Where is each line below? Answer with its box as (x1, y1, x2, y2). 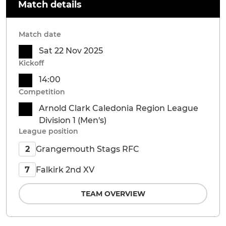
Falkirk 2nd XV (36, 164, 94, 175)
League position (19, 127, 78, 136)
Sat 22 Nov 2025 (39, 46, 103, 56)
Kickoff (19, 59, 44, 68)
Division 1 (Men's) (39, 116, 106, 126)
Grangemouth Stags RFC (36, 144, 139, 154)
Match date (19, 30, 61, 39)
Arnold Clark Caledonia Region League (39, 103, 198, 114)
